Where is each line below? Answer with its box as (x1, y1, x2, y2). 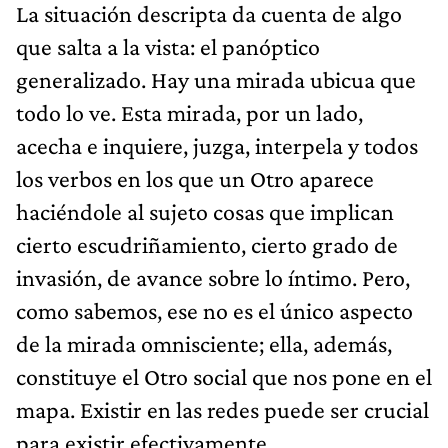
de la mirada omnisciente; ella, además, (16, 329, 392, 357)
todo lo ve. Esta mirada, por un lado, (16, 98, 363, 126)
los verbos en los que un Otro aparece (16, 164, 374, 192)
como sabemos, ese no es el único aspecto (16, 296, 413, 324)
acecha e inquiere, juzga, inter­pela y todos (16, 131, 418, 159)
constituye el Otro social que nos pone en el (16, 362, 432, 390)
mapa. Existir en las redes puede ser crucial (16, 395, 429, 423)
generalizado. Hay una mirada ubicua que (16, 65, 416, 93)
